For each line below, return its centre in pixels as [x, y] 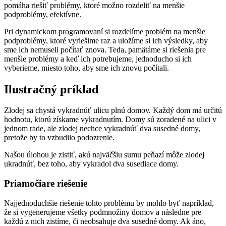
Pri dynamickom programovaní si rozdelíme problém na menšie [105, 31]
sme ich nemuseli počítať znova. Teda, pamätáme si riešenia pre [105, 49]
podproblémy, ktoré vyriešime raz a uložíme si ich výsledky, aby [106, 40]
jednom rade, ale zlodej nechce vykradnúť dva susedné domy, [102, 129]
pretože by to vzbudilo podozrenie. [59, 138]
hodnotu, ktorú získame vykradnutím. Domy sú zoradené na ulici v [110, 120]
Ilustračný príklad [51, 89]
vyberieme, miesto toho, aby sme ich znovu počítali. [87, 68]
